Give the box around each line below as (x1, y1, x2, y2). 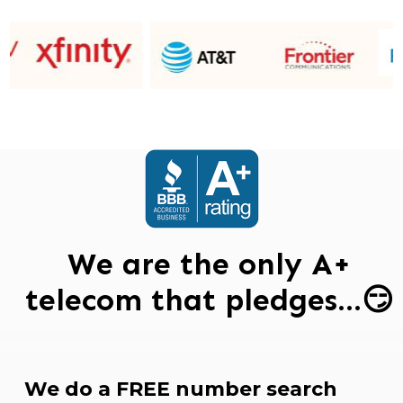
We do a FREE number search (24, 376, 338, 401)
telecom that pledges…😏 (24, 281, 393, 318)
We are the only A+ (67, 245, 351, 282)
